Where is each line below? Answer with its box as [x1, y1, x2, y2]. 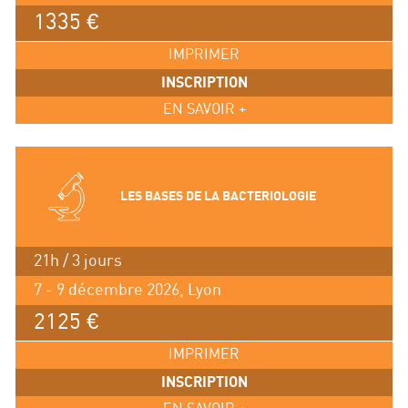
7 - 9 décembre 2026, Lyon [33, 280, 221, 299]
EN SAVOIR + [162, 102, 246, 118]
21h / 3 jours [33, 252, 122, 270]
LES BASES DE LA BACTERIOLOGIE [119, 189, 316, 204]
